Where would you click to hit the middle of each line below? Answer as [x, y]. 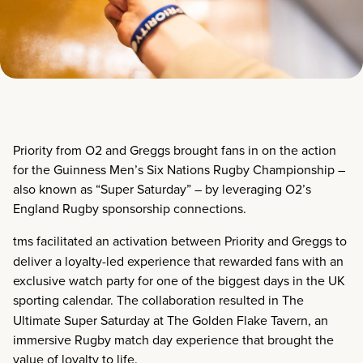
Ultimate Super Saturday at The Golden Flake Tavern [160, 320]
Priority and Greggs [278, 240]
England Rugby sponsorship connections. [131, 208]
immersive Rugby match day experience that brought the [173, 339]
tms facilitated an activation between [119, 240]
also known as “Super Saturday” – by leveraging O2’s [162, 188]
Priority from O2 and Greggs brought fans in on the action [175, 149]
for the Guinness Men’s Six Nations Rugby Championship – [179, 169]
